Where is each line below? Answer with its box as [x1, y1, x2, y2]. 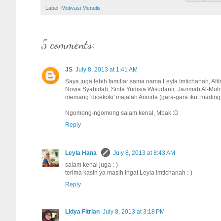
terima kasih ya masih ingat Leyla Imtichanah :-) [65, 169, 192, 176]
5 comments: [41, 37, 95, 52]
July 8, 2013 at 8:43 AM [113, 149, 175, 156]
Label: [45, 4, 61, 11]
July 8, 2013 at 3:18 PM [103, 208, 165, 215]
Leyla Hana [65, 149, 98, 156]
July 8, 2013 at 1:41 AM [75, 66, 138, 73]
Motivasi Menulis [61, 4, 101, 11]
